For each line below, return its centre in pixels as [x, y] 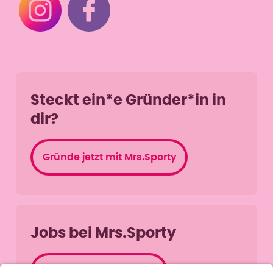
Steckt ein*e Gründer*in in [128, 100]
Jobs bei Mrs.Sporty [103, 233]
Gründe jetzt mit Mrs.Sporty [109, 157]
